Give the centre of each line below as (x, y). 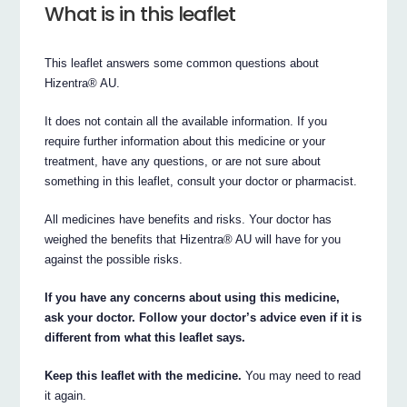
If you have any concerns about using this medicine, (193, 297)
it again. (66, 395)
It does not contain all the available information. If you (186, 121)
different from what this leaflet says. (145, 337)
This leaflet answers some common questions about (182, 63)
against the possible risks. (114, 259)
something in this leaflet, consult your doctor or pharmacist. (201, 181)
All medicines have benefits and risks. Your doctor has (189, 219)
